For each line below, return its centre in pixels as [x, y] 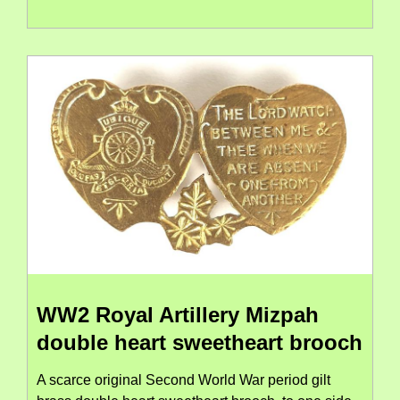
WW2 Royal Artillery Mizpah [178, 314]
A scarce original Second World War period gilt [183, 379]
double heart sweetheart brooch [200, 342]
